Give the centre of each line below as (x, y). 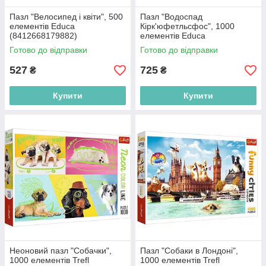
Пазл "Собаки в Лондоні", (189, 251)
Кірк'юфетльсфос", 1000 (187, 26)
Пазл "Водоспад (171, 17)
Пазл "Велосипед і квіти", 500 (66, 17)
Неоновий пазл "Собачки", (61, 251)
